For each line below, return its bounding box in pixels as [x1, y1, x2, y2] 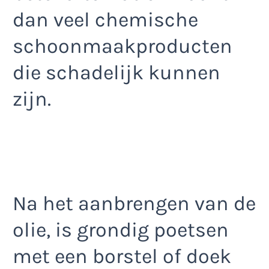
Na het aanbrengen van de [13, 192, 256, 216]
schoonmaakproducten [13, 34, 232, 58]
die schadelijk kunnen [13, 60, 220, 85]
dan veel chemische [13, 7, 198, 32]
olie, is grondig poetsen [13, 218, 229, 243]
